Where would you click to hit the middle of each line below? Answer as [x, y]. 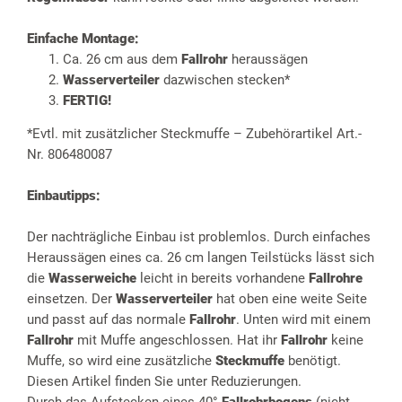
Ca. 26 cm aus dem [122, 60]
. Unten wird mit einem [303, 320]
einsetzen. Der [71, 299]
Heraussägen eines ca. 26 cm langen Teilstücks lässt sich [201, 258]
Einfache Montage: [83, 39]
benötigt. [315, 361]
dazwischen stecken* [225, 80]
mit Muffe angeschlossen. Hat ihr [179, 341]
